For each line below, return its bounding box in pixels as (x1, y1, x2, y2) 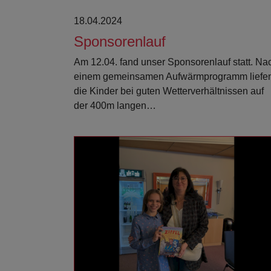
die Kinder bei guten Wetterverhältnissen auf (74, 86, 264, 96)
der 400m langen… (74, 100, 156, 111)
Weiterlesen (176, 203, 228, 214)
